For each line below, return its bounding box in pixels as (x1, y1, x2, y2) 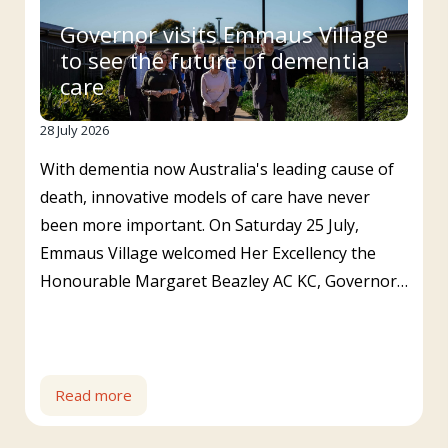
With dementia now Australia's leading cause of (40, 158, 394, 181)
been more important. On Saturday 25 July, (40, 214, 359, 237)
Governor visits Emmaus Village (60, 19, 76, 50)
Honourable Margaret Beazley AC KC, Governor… (40, 270, 408, 293)
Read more (55, 385, 132, 406)
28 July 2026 (40, 121, 109, 140)
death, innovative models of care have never (40, 186, 370, 209)
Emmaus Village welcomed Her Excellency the (40, 242, 376, 265)
